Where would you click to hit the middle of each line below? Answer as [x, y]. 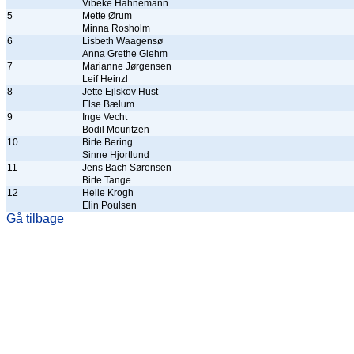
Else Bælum [108, 104]
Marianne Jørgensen [127, 66]
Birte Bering [107, 142]
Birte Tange [107, 180]
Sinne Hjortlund [116, 155]
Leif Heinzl [105, 79]
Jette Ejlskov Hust [120, 92]
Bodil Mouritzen [116, 130]
